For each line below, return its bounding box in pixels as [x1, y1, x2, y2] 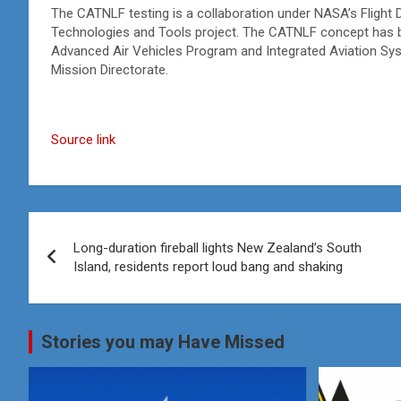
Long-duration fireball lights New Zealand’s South [73, 239, 362, 256]
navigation [28, 248, 161, 283]
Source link [51, 131, 115, 148]
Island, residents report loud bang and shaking [73, 258, 343, 275]
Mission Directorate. [51, 61, 168, 78]
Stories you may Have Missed [41, 330, 285, 353]
